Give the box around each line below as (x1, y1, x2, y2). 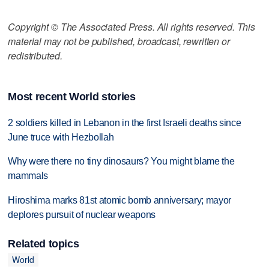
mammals (8, 171, 49, 181)
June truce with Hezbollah (8, 131, 114, 142)
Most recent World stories (8, 90, 136, 103)
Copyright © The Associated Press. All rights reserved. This (8, 19, 256, 34)
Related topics (8, 237, 79, 250)
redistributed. (8, 48, 62, 62)
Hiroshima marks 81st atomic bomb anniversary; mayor (8, 195, 232, 206)
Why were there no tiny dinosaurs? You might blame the (8, 156, 235, 167)
